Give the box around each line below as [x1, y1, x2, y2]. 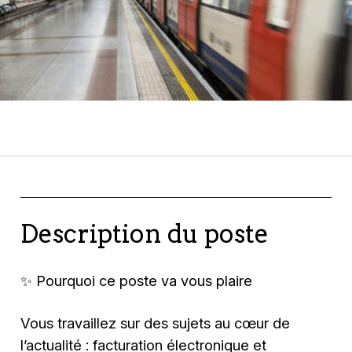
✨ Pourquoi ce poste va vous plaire [20, 271, 253, 289]
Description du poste [20, 218, 269, 249]
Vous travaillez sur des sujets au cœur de [20, 313, 291, 332]
